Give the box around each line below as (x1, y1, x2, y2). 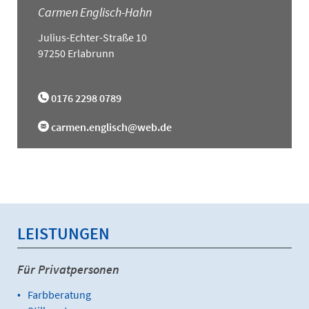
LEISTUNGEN (17, 222, 110, 244)
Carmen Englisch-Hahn (38, 3, 152, 20)
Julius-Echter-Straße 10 (38, 30, 147, 44)
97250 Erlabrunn (38, 46, 114, 60)
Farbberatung (28, 287, 91, 301)
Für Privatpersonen (17, 261, 119, 277)
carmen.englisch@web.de (51, 119, 172, 134)
